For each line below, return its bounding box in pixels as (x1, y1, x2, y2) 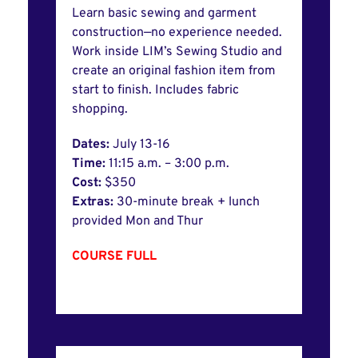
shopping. (72, 101, 128, 118)
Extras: (72, 194, 117, 211)
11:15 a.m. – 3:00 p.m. (109, 156, 233, 173)
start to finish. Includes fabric (72, 82, 239, 99)
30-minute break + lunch (117, 194, 260, 211)
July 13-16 (113, 137, 173, 153)
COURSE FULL (72, 249, 157, 265)
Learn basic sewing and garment (72, 6, 257, 22)
